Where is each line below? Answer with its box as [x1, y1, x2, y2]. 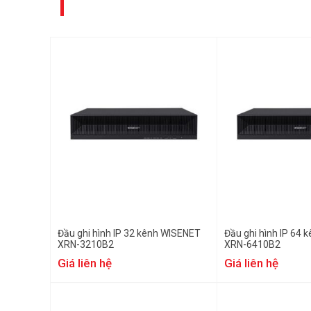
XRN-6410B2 [224, 239, 280, 250]
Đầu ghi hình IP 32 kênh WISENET [58, 228, 201, 239]
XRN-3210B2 [58, 239, 114, 250]
